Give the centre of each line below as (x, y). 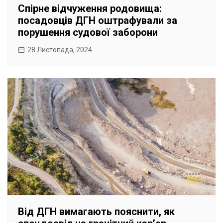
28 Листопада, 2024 (60, 50)
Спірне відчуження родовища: (90, 9)
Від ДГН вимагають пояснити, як (96, 212)
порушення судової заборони (88, 33)
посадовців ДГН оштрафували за (98, 21)
